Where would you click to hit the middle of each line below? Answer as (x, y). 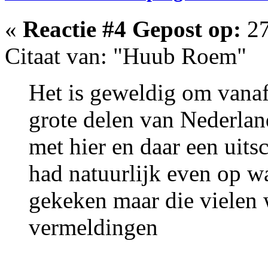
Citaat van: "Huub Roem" (126, 56)
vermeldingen (93, 227)
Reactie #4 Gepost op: (132, 29)
